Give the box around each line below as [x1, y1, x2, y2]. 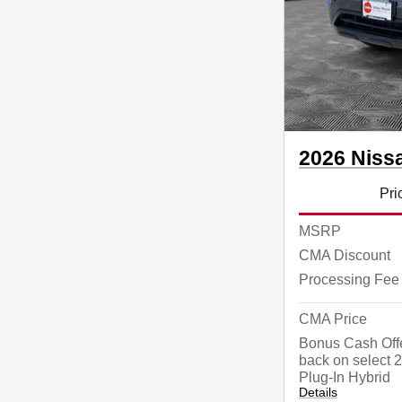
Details [299, 385, 337, 399]
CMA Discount [299, 247, 390, 263]
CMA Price [299, 310, 367, 327]
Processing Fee [299, 271, 399, 287]
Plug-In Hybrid [299, 369, 390, 385]
